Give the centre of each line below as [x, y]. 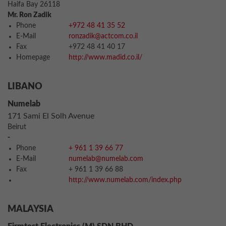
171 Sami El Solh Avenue [51, 116]
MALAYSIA [31, 209]
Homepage [33, 58]
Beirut [17, 127]
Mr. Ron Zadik [30, 15]
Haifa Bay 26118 [34, 5]
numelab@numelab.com [106, 159]
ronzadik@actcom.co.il [103, 36]
